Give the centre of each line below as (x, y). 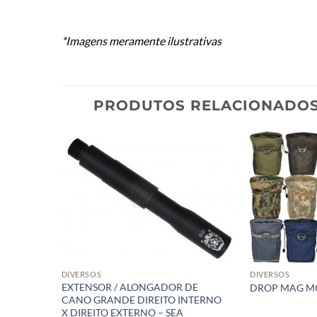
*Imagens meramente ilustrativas (142, 41)
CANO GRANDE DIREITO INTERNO (141, 299)
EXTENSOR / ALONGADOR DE (129, 287)
